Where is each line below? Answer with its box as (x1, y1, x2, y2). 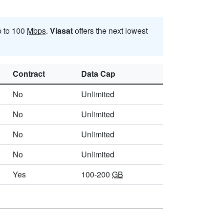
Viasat (50, 25, 73, 37)
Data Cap (81, 68, 115, 80)
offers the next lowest (73, 25, 148, 37)
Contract (13, 68, 45, 80)
